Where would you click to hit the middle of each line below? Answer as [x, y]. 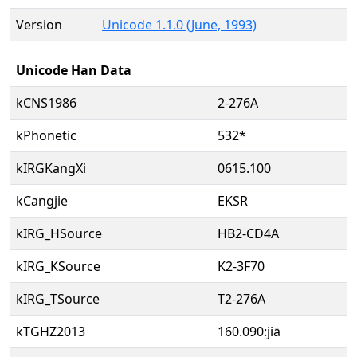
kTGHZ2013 [51, 331]
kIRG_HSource [59, 233]
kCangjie [42, 201]
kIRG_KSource [58, 266]
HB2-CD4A [248, 233]
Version [39, 25]
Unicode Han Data [74, 70]
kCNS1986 [46, 103]
